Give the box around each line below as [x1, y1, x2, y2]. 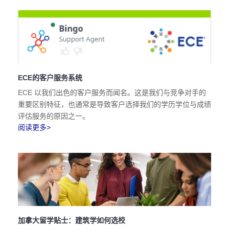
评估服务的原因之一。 [18, 112, 89, 120]
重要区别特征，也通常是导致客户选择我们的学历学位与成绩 [18, 100, 211, 108]
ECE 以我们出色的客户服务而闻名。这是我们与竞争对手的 [18, 88, 206, 97]
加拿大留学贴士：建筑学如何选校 [18, 216, 125, 224]
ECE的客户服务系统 [18, 74, 82, 82]
